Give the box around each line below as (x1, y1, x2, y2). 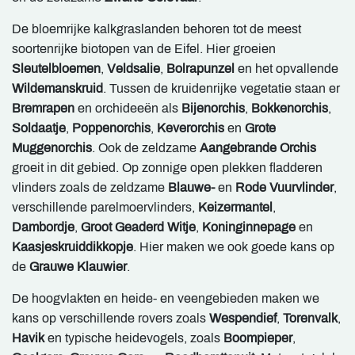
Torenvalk (283, 311, 338, 325)
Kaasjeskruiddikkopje (12, 239, 133, 254)
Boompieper (223, 330, 292, 345)
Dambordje (12, 219, 74, 234)
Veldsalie (107, 61, 160, 75)
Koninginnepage (202, 219, 296, 234)
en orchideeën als (74, 101, 181, 115)
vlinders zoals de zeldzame (12, 180, 168, 194)
